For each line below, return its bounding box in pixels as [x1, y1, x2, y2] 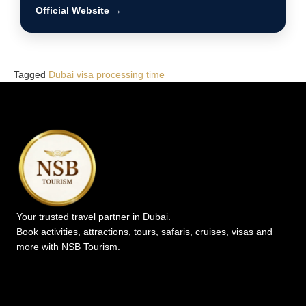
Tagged [14, 68, 48, 80]
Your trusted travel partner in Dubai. [16, 210, 171, 222]
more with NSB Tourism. [16, 240, 120, 252]
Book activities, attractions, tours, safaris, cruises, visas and [16, 225, 273, 237]
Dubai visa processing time [48, 68, 165, 80]
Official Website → [36, 4, 122, 16]
